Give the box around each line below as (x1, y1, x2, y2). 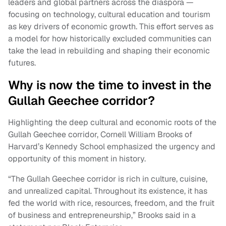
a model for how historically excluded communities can (8, 33, 211, 44)
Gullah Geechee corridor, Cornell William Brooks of (8, 129, 192, 140)
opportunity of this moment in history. (8, 153, 146, 164)
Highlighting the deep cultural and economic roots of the (8, 117, 216, 128)
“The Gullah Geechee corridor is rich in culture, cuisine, (8, 174, 207, 185)
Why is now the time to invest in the (8, 77, 211, 93)
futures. (8, 58, 36, 69)
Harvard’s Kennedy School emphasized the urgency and (8, 141, 215, 152)
